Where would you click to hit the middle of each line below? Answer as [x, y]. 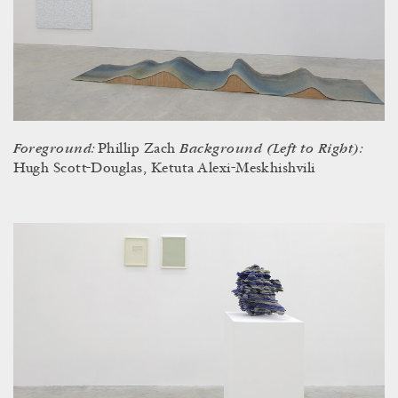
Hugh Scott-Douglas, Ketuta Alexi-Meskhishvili [164, 168]
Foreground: [56, 148]
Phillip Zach [139, 149]
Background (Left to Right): [271, 148]
